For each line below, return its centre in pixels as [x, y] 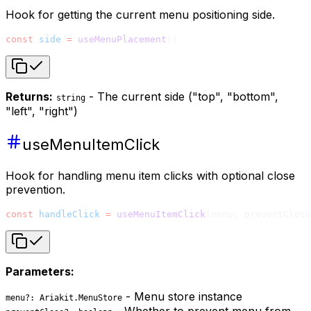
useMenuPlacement [119, 39]
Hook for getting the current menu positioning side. [140, 15]
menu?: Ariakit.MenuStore [64, 298]
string [71, 98]
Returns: [29, 96]
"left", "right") [42, 111]
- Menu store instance [182, 296]
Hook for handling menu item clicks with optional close [150, 176]
